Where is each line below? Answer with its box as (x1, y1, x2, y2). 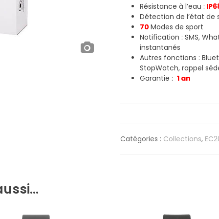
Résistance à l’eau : (140, 1, 205, 11)
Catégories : (120, 133, 164, 144)
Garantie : (140, 73, 177, 83)
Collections (163, 133, 202, 144)
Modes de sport (151, 22, 204, 32)
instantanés (140, 42, 181, 52)
